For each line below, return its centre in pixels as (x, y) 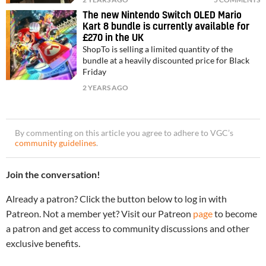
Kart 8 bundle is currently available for (166, 26)
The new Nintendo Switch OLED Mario (162, 15)
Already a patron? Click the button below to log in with (116, 198)
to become (235, 213)
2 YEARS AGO (106, 87)
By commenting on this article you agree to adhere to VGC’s (124, 133)
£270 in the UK (113, 38)
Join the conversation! (53, 174)
